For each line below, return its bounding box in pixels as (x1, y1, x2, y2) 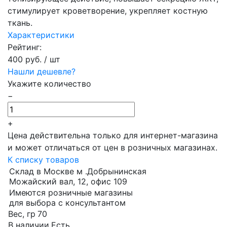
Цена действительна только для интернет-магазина (8, 130, 218, 140)
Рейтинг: (8, 42, 44, 52)
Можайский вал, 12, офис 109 (9, 176, 127, 186)
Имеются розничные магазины (9, 187, 133, 198)
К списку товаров (8, 155, 79, 165)
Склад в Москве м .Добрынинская (9, 166, 146, 176)
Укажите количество (8, 79, 91, 89)
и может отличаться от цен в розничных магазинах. (8, 142, 217, 153)
